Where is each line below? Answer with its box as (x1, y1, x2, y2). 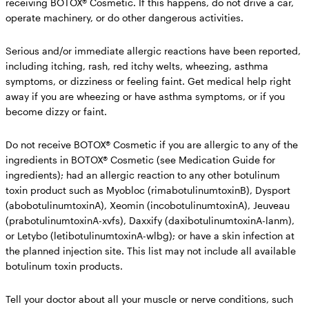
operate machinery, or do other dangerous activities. (6, 11, 243, 23)
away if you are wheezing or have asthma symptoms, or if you (6, 90, 285, 102)
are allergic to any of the (184, 138, 298, 150)
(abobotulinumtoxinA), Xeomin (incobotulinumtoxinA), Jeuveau (6, 199, 290, 211)
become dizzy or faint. (6, 105, 107, 117)
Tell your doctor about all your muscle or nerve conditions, (6, 292, 269, 305)
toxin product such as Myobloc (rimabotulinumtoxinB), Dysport (6, 183, 290, 196)
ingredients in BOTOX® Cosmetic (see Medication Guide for (6, 153, 275, 166)
